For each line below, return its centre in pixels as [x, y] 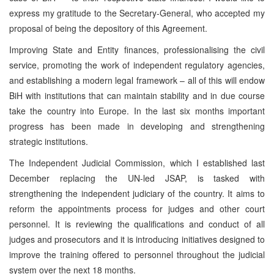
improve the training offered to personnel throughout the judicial [137, 254]
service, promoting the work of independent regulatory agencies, [137, 65]
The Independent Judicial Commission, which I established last [137, 162]
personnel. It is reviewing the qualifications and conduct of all [137, 224]
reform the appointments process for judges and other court [137, 208]
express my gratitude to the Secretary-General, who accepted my [137, 13]
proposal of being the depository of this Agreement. [108, 28]
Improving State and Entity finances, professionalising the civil [137, 49]
